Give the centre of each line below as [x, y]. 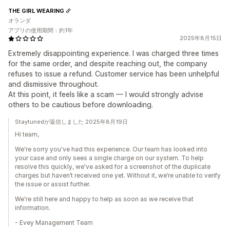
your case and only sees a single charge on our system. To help [109, 158]
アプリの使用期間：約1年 [41, 30]
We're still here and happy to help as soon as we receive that [104, 199]
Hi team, [27, 134]
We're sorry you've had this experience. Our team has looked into [111, 149]
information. [33, 208]
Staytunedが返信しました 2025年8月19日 [71, 122]
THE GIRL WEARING [36, 11]
